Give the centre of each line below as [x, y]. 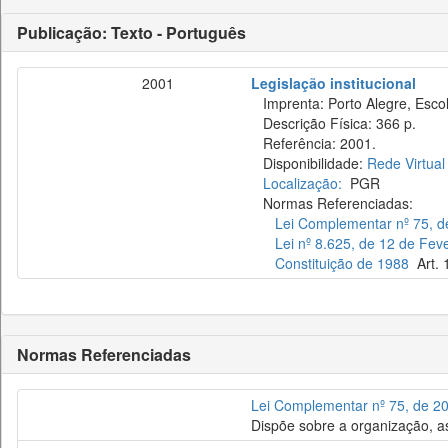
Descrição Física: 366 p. [333, 123]
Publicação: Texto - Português [131, 32]
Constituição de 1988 [342, 263]
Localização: [302, 183]
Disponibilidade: [309, 163]
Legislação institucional [333, 83]
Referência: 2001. [313, 143]
